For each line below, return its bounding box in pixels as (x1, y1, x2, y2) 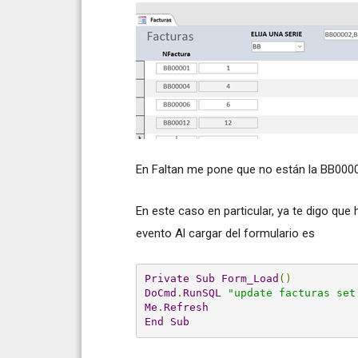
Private (144, 272, 189, 285)
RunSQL (182, 287, 221, 300)
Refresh (163, 301, 209, 314)
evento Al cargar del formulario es (136, 225, 315, 241)
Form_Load (221, 272, 279, 285)
